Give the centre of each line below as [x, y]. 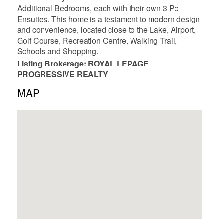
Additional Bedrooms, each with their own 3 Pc [98, 8]
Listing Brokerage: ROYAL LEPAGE [83, 64]
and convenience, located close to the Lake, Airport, [106, 29]
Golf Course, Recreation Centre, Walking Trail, [97, 40]
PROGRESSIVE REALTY [62, 74]
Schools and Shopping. [57, 51]
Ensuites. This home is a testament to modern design [108, 19]
